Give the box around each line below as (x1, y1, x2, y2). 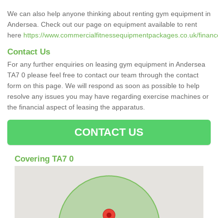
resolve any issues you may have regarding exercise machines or (7, 92, 209, 100)
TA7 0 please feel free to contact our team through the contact (7, 71, 199, 79)
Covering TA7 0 (15, 154, 73, 163)
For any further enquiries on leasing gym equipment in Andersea (7, 60, 205, 68)
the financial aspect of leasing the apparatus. (7, 103, 147, 111)
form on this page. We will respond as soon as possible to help (7, 81, 200, 90)
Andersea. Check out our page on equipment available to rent (7, 20, 197, 28)
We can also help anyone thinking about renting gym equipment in (7, 9, 211, 18)
